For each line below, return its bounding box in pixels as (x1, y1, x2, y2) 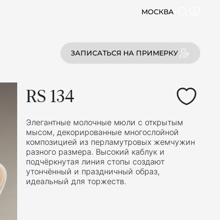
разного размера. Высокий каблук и (26, 147, 165, 157)
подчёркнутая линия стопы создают (26, 157, 165, 166)
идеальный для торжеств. (26, 176, 126, 186)
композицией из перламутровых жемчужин (26, 137, 195, 147)
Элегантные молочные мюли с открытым (26, 117, 183, 127)
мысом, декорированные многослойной (26, 127, 179, 137)
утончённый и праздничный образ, (26, 166, 160, 176)
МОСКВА (141, 7, 174, 16)
